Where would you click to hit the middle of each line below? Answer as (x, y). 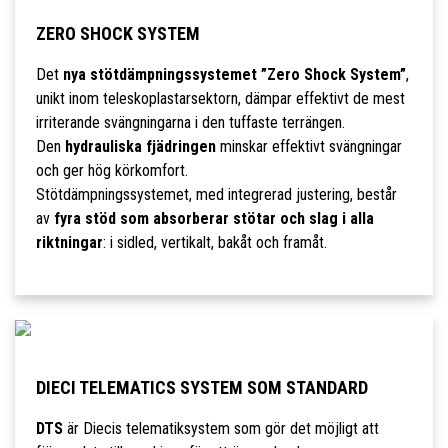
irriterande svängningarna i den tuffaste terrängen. (190, 123)
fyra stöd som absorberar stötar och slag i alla (213, 219)
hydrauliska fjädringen (140, 147)
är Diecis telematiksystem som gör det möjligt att (220, 429)
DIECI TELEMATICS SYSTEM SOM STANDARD (201, 388)
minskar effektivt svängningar (308, 147)
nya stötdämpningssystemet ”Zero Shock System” (234, 75)
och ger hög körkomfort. (111, 171)
